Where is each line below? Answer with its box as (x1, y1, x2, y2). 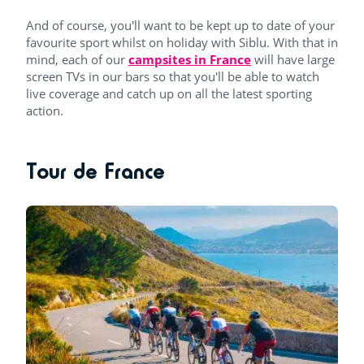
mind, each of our (26, 51, 128, 67)
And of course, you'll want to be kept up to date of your (26, 17, 335, 33)
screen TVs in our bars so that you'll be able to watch (26, 68, 319, 84)
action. (26, 102, 63, 119)
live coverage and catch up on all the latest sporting (26, 85, 312, 102)
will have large (251, 51, 335, 67)
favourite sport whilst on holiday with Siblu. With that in (26, 34, 338, 50)
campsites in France (128, 51, 251, 67)
